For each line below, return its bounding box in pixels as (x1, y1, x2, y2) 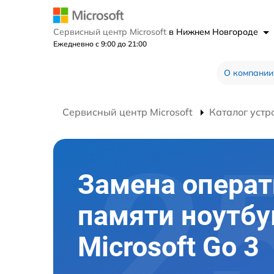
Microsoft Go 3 (78, 231, 259, 264)
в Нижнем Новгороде (169, 26, 261, 37)
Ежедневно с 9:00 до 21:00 (53, 39, 147, 48)
